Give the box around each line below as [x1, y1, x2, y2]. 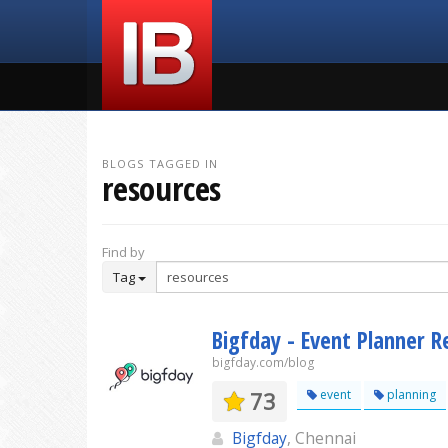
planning [384, 386, 436, 403]
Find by [102, 243, 145, 261]
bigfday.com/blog [212, 354, 315, 371]
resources [102, 166, 222, 211]
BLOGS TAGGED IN [102, 156, 219, 171]
